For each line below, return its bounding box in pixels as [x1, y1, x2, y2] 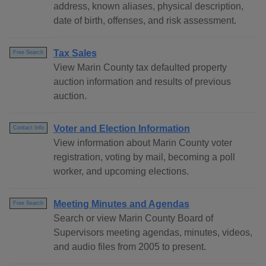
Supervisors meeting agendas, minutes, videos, [53, 227, 252, 238]
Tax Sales [53, 48, 97, 59]
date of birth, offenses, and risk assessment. [53, 15, 236, 26]
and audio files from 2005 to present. [53, 242, 206, 252]
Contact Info [13, 125, 44, 131]
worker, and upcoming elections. [53, 166, 189, 177]
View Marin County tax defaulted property [53, 62, 227, 73]
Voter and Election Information [53, 123, 190, 134]
